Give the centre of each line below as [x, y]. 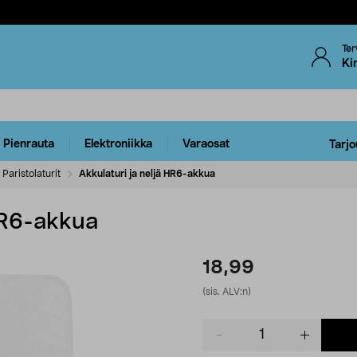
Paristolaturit [31, 173]
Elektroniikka [118, 145]
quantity [224, 341]
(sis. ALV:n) [227, 291]
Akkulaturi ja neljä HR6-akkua [147, 173]
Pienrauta [29, 145]
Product [223, 326]
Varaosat [206, 145]
